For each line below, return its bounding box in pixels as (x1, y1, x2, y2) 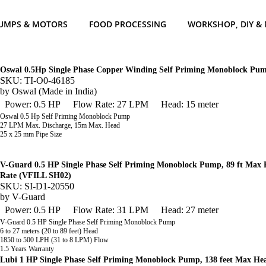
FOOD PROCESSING (89, 18, 166, 30)
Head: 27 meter (161, 205, 218, 215)
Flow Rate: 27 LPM (73, 99, 148, 109)
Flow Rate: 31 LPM (73, 205, 148, 215)
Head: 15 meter (161, 99, 218, 109)
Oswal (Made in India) (12, 86, 97, 96)
